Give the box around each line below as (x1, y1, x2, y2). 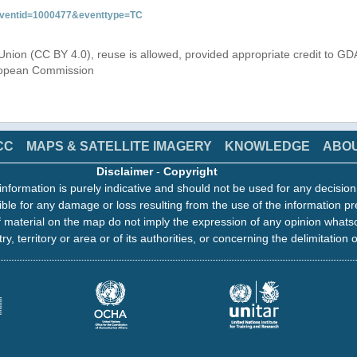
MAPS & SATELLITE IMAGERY (26, 139, 212, 153)
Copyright (163, 165, 218, 178)
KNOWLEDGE (225, 139, 310, 153)
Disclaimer (96, 165, 153, 178)
